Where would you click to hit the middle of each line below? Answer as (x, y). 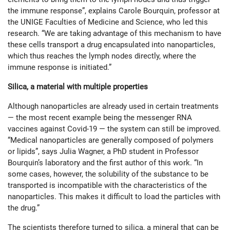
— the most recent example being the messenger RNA (100, 118)
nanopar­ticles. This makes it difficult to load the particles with (114, 197)
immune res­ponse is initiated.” (60, 68)
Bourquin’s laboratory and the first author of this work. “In (105, 163)
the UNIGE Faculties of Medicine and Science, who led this (108, 22)
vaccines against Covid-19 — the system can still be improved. (114, 129)
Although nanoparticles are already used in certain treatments (113, 107)
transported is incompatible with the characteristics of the (107, 186)
